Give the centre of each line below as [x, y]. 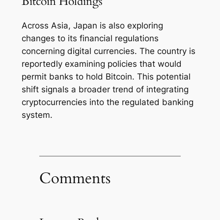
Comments [75, 179]
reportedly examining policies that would [101, 64]
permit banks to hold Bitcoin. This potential [106, 77]
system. [37, 115]
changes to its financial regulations [90, 39]
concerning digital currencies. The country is [108, 51]
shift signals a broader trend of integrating [105, 90]
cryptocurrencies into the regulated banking [107, 102]
